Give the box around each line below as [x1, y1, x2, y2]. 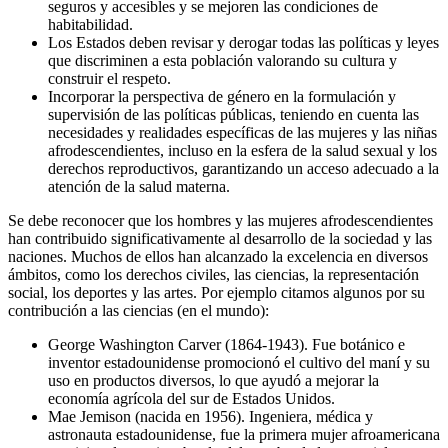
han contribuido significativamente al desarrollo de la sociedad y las [8, 230, 432, 248]
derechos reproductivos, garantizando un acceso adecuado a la [48, 160, 439, 178]
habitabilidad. [48, 16, 133, 34]
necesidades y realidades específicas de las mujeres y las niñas [48, 124, 437, 142]
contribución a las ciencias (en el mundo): [8, 302, 269, 320]
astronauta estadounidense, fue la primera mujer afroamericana [48, 426, 440, 444]
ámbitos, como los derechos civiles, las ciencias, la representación [8, 266, 419, 284]
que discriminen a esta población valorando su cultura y [48, 52, 397, 70]
